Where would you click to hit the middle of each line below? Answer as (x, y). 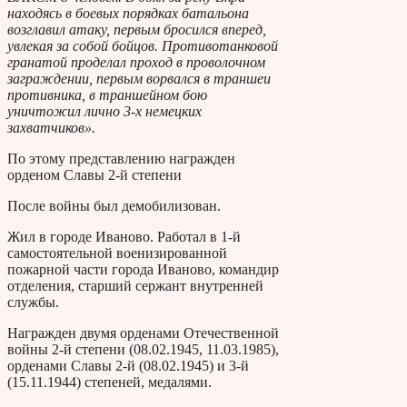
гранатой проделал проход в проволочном (136, 62)
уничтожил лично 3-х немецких (104, 111)
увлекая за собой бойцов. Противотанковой (143, 45)
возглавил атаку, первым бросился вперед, (137, 29)
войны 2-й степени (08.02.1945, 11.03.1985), (143, 349)
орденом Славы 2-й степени (94, 174)
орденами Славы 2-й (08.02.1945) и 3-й (128, 365)
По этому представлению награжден (121, 158)
